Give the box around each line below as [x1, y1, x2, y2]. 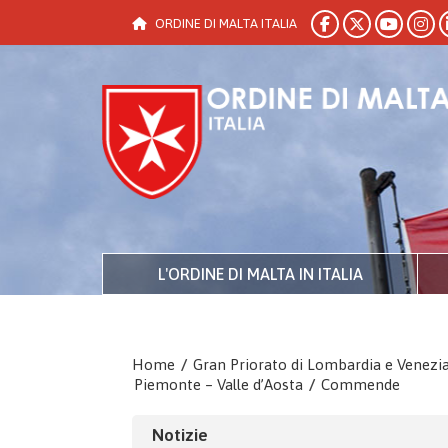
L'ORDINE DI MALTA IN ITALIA [157, 265, 363, 283]
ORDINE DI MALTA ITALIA [155, 16, 297, 31]
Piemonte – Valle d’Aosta [134, 376, 303, 393]
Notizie [152, 425, 208, 445]
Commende [321, 376, 400, 393]
